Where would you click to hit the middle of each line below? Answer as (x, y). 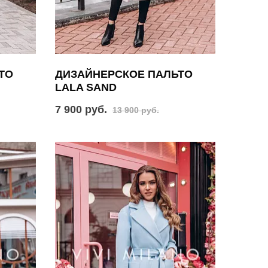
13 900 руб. (135, 110)
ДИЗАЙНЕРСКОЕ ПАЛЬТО (124, 74)
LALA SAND (86, 87)
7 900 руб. (81, 109)
